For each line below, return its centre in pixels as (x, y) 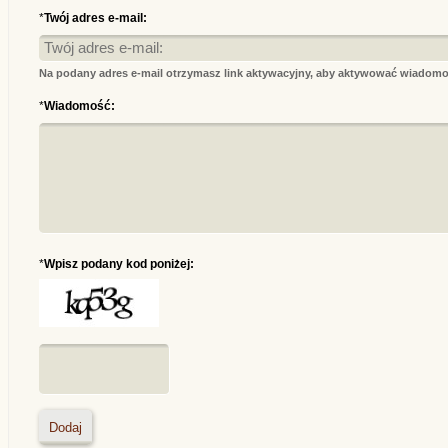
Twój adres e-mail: (95, 18)
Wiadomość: (79, 106)
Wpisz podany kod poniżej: (118, 264)
